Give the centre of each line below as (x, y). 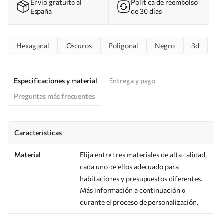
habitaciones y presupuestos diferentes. (141, 178)
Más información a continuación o (133, 190)
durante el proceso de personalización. (139, 202)
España (41, 11)
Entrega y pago (132, 80)
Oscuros (79, 45)
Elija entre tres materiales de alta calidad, (143, 154)
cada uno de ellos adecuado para (129, 166)
